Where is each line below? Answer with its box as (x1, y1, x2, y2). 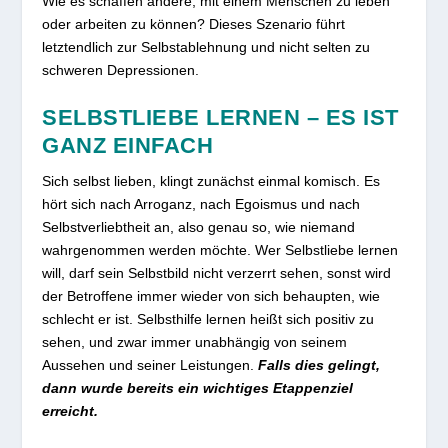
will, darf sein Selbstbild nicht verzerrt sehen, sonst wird (42, 265, 392, 282)
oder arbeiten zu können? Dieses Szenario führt (42, 15, 346, 32)
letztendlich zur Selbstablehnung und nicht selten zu (42, 38, 371, 55)
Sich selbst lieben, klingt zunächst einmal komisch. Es (42, 173, 381, 190)
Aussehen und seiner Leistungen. (42, 357, 259, 374)
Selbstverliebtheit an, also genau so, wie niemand (42, 219, 356, 236)
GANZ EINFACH (42, 133, 214, 159)
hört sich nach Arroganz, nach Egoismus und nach (42, 196, 361, 213)
